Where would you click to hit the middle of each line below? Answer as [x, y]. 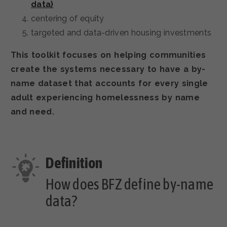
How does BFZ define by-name [129, 184]
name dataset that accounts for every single [109, 84]
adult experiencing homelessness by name [105, 98]
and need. [32, 112]
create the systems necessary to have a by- [108, 69]
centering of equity [68, 19]
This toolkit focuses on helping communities [108, 55]
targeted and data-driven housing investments [121, 33]
